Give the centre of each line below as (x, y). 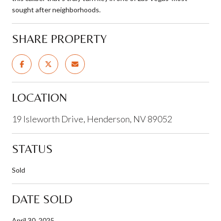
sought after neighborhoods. (56, 9)
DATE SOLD (42, 199)
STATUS (32, 148)
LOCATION (39, 97)
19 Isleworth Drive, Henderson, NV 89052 (92, 119)
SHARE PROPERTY (59, 38)
